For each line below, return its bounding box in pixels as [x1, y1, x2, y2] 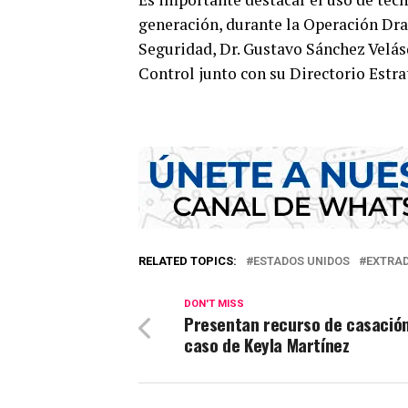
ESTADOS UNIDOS [253, 253, 350, 268]
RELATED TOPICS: [138, 253, 237, 268]
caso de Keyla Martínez [184, 331, 350, 358]
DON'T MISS [184, 297, 244, 310]
